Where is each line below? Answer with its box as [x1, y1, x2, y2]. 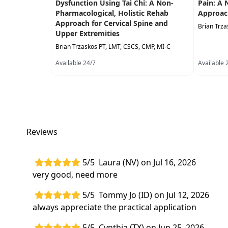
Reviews [26, 126, 58, 137]
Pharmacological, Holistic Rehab [55, 8, 168, 18]
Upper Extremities [55, 28, 120, 38]
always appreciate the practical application [33, 202, 196, 213]
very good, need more [33, 169, 118, 180]
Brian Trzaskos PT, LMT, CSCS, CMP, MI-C [55, 42, 170, 51]
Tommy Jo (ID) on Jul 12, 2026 [99, 189, 209, 201]
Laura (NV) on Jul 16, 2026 [99, 157, 196, 168]
